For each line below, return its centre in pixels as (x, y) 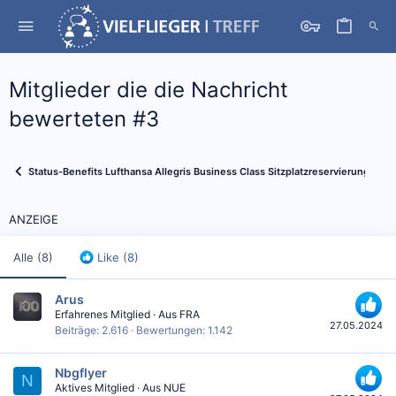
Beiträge (76, 330)
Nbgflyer (81, 373)
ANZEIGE (34, 219)
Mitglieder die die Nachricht (148, 90)
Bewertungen (169, 330)
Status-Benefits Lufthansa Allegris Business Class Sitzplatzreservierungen (205, 171)
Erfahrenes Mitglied (103, 314)
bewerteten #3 (84, 119)
